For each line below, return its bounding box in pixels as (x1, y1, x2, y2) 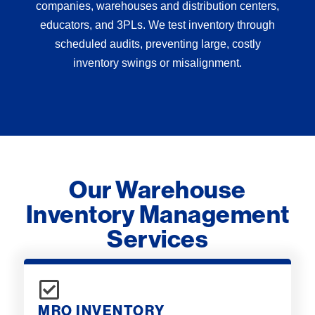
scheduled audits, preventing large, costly (54, 37, 261, 50)
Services (107, 224, 208, 254)
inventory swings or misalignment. (73, 56, 242, 69)
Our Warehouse (69, 174, 246, 205)
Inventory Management (25, 199, 290, 229)
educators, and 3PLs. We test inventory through (40, 18, 275, 31)
